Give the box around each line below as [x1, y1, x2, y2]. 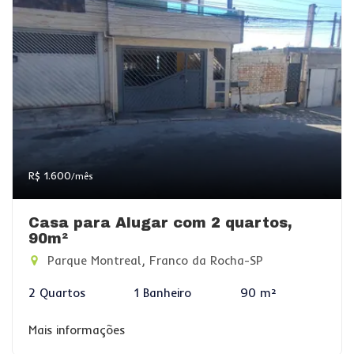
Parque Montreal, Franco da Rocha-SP [43, 253, 263, 268]
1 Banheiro [134, 285, 191, 300]
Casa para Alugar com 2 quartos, [28, 215, 292, 231]
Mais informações [28, 322, 125, 337]
